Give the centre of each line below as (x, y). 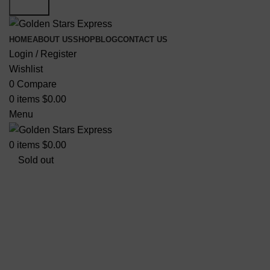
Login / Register (43, 54)
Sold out (36, 160)
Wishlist (26, 69)
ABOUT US (53, 39)
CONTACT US (143, 39)
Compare (37, 84)
